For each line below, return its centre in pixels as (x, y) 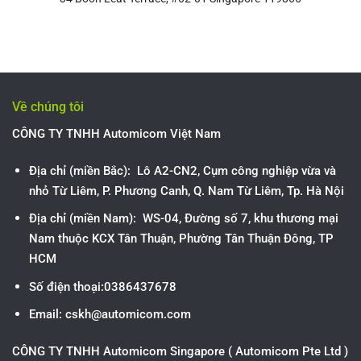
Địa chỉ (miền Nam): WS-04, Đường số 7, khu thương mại (183, 219)
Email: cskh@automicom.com (110, 315)
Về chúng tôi (48, 106)
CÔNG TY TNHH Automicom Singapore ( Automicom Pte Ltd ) (180, 352)
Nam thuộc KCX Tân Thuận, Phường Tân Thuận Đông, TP (181, 239)
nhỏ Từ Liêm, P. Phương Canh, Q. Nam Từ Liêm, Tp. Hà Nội (186, 191)
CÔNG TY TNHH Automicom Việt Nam (116, 133)
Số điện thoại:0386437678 (102, 286)
